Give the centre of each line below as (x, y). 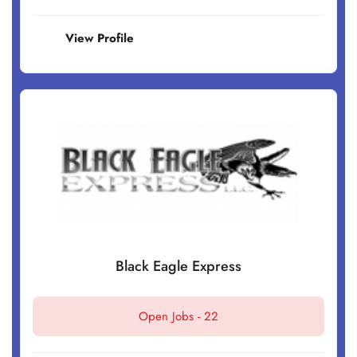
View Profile (100, 39)
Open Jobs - (171, 317)
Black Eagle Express (178, 267)
